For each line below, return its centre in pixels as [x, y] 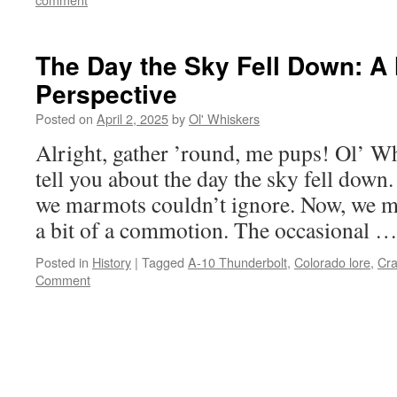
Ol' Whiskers [224, 118]
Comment [63, 280]
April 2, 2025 [132, 118]
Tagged [163, 262]
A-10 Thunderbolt [237, 262]
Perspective [106, 93]
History [112, 262]
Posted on [64, 118]
